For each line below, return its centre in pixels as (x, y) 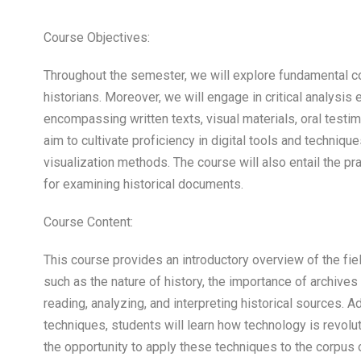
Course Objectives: (97, 37)
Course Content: (88, 222)
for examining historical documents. (143, 184)
